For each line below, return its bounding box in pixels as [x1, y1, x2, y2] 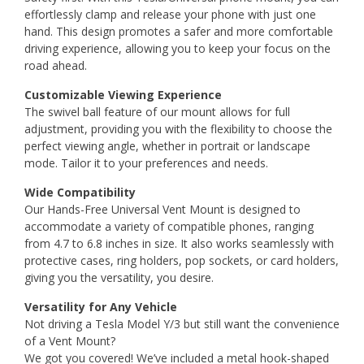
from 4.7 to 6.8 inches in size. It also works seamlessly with [24, 235, 334, 251]
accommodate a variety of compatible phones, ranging [24, 218, 314, 234]
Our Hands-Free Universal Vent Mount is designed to [24, 201, 301, 217]
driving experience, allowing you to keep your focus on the [24, 40, 331, 56]
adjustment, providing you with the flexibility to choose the [24, 120, 332, 136]
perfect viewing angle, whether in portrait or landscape [24, 137, 310, 154]
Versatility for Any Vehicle [24, 298, 177, 314]
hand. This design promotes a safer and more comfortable [24, 23, 333, 39]
